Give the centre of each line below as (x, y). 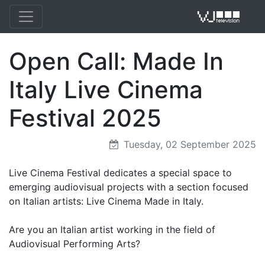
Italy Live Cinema (106, 90)
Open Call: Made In (116, 61)
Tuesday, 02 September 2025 (188, 144)
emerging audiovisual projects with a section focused (129, 187)
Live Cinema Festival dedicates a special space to (120, 173)
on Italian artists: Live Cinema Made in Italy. (106, 201)
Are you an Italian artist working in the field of (112, 230)
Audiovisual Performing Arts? (75, 244)
